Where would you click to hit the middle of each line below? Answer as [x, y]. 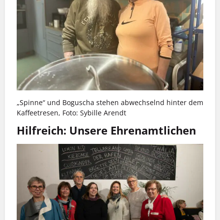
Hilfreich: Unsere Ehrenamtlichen [106, 130]
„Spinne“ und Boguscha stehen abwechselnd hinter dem [110, 103]
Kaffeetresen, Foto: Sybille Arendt [71, 113]
